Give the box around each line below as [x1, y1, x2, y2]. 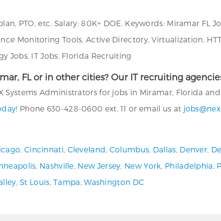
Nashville [39, 161, 74, 170]
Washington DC [84, 177, 145, 186]
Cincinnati [24, 145, 64, 154]
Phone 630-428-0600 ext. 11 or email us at [17, 104, 184, 113]
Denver [180, 145, 208, 154]
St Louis [20, 177, 50, 186]
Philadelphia [165, 161, 213, 170]
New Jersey [77, 161, 121, 170]
